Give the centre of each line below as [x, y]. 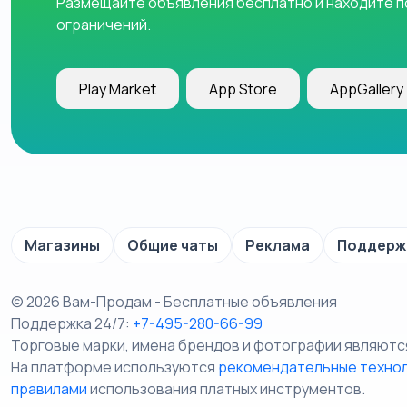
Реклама [278, 245]
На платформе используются [114, 367]
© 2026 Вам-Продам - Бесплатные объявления [174, 302]
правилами [49, 389]
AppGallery [367, 89]
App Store [243, 89]
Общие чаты [173, 245]
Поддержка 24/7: [72, 323]
